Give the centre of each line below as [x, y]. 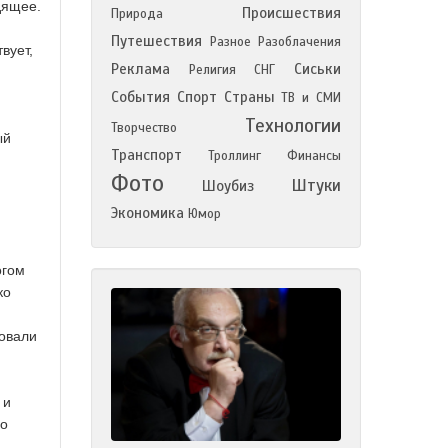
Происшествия [291, 13]
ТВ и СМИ [311, 98]
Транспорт [146, 155]
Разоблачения [299, 42]
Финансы [314, 156]
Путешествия [156, 41]
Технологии [293, 125]
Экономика [147, 213]
